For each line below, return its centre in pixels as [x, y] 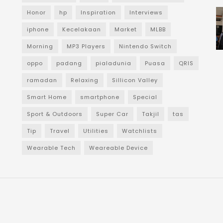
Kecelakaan [82, 29]
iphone [38, 29]
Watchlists [140, 131]
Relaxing [85, 80]
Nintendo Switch [145, 46]
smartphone [100, 97]
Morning [40, 46]
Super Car [112, 114]
